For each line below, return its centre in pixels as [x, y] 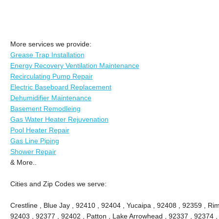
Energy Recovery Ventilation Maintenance [75, 65]
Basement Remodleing [45, 108]
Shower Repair [33, 151]
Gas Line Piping [34, 141]
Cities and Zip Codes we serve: [58, 184]
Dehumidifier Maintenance [51, 98]
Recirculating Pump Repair [51, 76]
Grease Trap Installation [47, 55]
